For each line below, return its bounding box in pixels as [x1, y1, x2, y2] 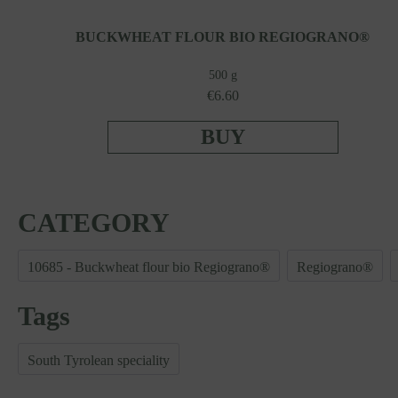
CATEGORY [18, 208, 170, 238]
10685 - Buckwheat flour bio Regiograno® [28, 259, 270, 275]
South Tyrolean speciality [28, 353, 170, 369]
